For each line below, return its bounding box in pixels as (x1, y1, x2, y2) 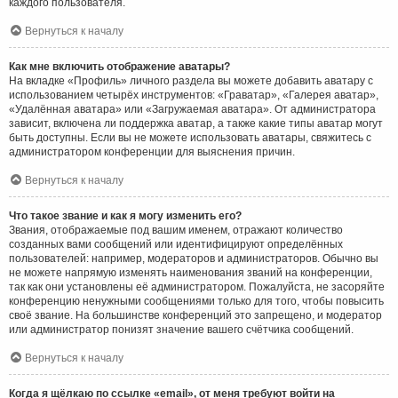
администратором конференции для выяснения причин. (9, 145, 295, 158)
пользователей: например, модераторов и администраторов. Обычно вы (9, 251, 378, 265)
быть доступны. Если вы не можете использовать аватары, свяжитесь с (9, 131, 371, 144)
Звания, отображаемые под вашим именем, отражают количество (9, 223, 343, 236)
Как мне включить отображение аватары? (9, 60, 230, 73)
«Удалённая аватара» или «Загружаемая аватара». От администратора (9, 102, 376, 115)
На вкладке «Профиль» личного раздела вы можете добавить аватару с (9, 74, 373, 87)
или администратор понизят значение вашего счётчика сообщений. (9, 322, 354, 336)
